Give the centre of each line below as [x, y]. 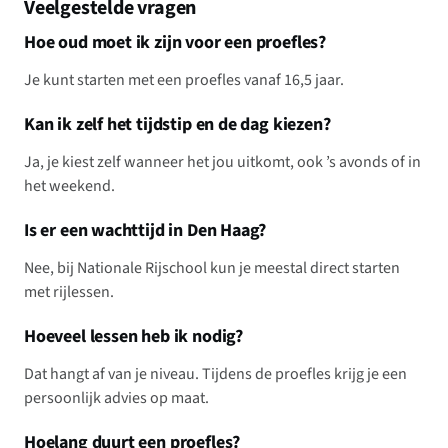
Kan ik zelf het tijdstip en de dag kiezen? [177, 125]
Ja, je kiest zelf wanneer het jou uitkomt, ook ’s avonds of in [222, 162]
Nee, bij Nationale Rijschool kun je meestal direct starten [212, 268]
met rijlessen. [69, 292]
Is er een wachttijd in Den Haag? [145, 231]
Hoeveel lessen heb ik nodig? [133, 337]
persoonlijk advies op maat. [116, 398]
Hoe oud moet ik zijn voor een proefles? [175, 43]
